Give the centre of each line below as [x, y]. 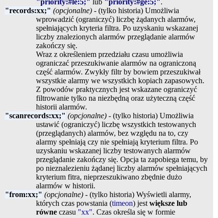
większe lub [168, 203]
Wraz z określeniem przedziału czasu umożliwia [109, 54]
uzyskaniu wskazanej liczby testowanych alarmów [113, 150]
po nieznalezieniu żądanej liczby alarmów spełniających [122, 168]
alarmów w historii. [66, 185]
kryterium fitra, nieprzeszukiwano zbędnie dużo [109, 177]
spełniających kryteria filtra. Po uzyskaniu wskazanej [117, 28]
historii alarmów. [62, 107]
